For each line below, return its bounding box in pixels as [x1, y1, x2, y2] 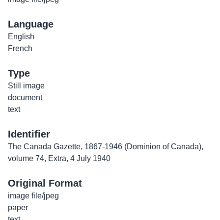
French [8, 44, 32, 53]
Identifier [8, 129, 50, 140]
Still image [8, 82, 45, 90]
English [8, 32, 34, 41]
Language [8, 19, 54, 30]
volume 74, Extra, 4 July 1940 [8, 154, 110, 163]
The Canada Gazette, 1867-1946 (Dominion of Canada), [8, 142, 203, 151]
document [8, 93, 42, 102]
